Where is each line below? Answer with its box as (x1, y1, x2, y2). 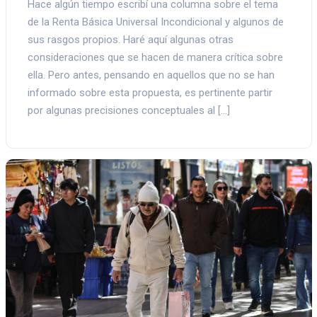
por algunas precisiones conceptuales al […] (27, 104, 230, 117)
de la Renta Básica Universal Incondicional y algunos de (27, 16, 284, 29)
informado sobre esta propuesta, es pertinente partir (27, 86, 272, 100)
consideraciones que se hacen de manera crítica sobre (27, 51, 283, 64)
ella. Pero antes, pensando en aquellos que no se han (27, 69, 275, 82)
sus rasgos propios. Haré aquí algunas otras (27, 33, 234, 47)
